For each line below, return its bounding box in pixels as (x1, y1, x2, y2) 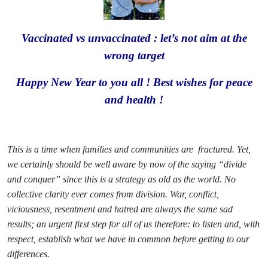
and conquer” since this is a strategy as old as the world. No (7, 173, 236, 184)
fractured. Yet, (198, 144, 251, 154)
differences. (7, 248, 50, 259)
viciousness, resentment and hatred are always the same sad (7, 203, 233, 214)
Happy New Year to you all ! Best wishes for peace (16, 75, 252, 89)
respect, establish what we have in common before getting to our (7, 233, 249, 244)
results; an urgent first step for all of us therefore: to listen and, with (7, 218, 260, 229)
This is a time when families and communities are (7, 144, 193, 154)
